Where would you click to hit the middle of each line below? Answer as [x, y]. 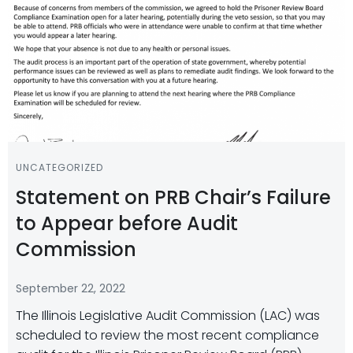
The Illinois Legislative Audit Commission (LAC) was [168, 316]
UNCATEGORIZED [59, 167]
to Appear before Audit [127, 223]
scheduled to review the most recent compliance [167, 335]
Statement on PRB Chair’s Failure [173, 197]
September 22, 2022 [71, 288]
